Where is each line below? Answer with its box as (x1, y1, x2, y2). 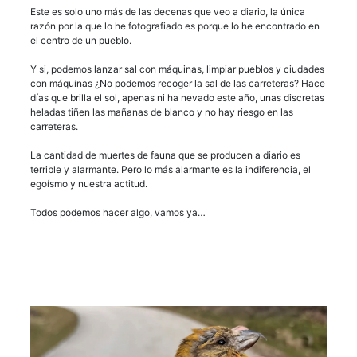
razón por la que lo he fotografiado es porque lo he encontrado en (30, 19, 320, 32)
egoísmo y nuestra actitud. (30, 177, 147, 190)
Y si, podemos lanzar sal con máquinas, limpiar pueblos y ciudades (30, 62, 324, 75)
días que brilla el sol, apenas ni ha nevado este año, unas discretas (30, 91, 324, 104)
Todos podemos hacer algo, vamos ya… (30, 206, 206, 218)
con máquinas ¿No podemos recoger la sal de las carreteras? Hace (30, 76, 325, 89)
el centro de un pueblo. (30, 33, 131, 46)
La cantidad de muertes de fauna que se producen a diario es (30, 148, 300, 161)
